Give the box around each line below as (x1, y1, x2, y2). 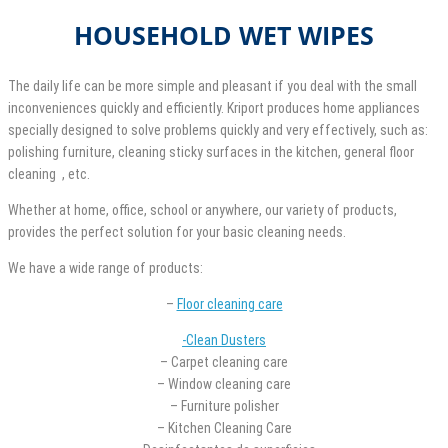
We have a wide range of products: (8, 259, 203, 276)
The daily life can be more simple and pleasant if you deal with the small (8, 77, 417, 94)
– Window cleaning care (157, 375, 291, 392)
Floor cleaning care (176, 295, 283, 312)
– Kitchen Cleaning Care (156, 419, 292, 436)
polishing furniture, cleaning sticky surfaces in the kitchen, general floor (8, 143, 414, 160)
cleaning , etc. (8, 165, 90, 182)
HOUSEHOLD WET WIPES (74, 17, 374, 52)
